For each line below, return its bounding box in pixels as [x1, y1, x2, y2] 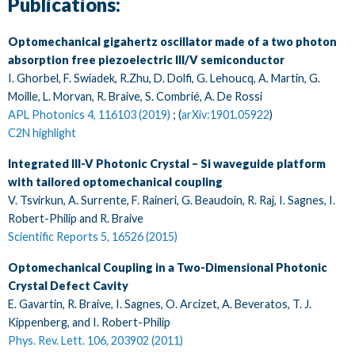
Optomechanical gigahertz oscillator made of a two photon [8, 34, 337, 48]
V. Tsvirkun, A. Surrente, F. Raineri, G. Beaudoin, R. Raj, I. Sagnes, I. [8, 193, 335, 207]
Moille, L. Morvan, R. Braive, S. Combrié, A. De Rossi [8, 89, 262, 103]
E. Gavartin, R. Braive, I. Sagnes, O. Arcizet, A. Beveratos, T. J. [8, 296, 311, 311]
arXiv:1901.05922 [181, 107, 269, 121]
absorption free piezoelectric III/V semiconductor [8, 52, 284, 67]
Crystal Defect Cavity [8, 278, 128, 292]
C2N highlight [8, 125, 76, 139]
